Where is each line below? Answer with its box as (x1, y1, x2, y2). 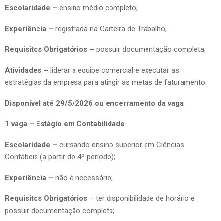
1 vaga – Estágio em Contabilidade (5, 119, 125, 128)
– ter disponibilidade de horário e (89, 193, 195, 203)
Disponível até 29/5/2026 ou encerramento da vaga (5, 98, 184, 108)
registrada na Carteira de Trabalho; (53, 24, 167, 33)
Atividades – (5, 65, 50, 74)
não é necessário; (55, 173, 113, 182)
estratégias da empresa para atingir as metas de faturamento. (5, 77, 207, 87)
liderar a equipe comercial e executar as (50, 65, 179, 74)
